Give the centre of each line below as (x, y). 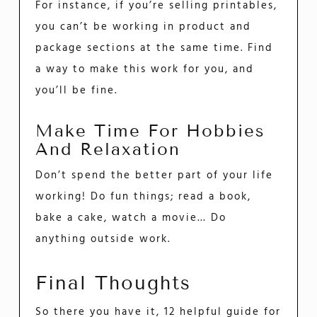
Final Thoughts (114, 283)
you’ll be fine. (77, 90)
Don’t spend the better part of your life (155, 176)
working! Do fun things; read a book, (144, 197)
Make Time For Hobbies (151, 130)
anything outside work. (103, 240)
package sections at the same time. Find (155, 48)
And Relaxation (108, 149)
